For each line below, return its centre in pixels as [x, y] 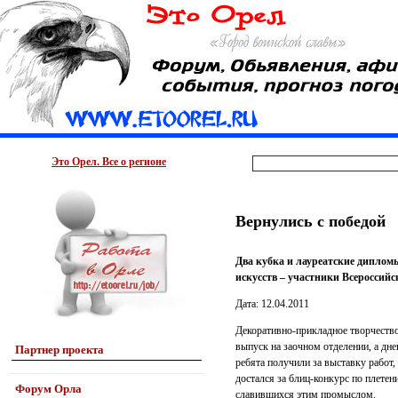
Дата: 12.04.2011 [272, 304]
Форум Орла [48, 389]
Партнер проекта [60, 350]
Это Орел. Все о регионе [109, 162]
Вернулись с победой [310, 221]
